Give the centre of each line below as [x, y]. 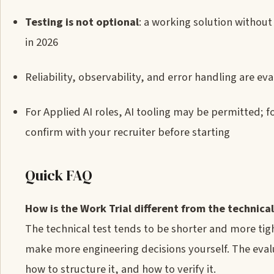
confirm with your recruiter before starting [128, 132]
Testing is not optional [82, 22]
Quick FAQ [59, 175]
